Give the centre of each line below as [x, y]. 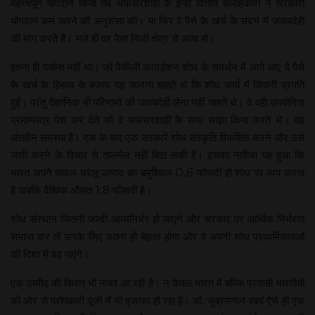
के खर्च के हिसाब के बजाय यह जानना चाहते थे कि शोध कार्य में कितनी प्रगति [157, 84]
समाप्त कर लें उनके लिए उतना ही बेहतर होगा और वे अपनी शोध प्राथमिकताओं [157, 236]
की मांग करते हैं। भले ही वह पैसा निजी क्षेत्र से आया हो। [113, 38]
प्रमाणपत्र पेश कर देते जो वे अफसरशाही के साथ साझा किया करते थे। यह [157, 119]
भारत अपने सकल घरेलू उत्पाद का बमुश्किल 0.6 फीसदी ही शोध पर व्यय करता [157, 172]
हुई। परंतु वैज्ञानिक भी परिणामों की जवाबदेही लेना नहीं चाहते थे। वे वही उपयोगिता [157, 102]
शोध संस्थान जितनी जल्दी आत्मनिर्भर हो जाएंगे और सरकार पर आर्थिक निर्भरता [157, 218]
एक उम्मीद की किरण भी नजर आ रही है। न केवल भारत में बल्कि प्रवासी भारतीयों [157, 282]
